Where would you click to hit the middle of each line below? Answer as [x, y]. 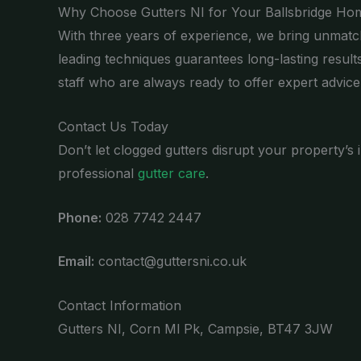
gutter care [172, 173]
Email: [76, 261]
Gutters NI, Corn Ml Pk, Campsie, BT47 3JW [195, 328]
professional [98, 173]
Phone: [80, 217]
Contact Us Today [113, 126]
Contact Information [120, 305]
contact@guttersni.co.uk [170, 261]
